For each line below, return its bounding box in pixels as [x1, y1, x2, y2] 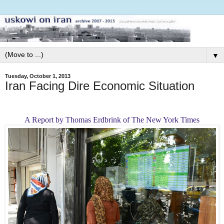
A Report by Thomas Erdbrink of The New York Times [24, 115, 199, 124]
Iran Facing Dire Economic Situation [5, 78, 194, 92]
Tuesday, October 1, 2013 [5, 72, 70, 79]
